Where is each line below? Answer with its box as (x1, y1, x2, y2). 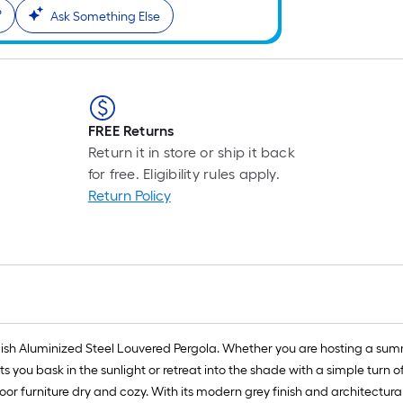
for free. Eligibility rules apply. (87, 166, 280, 184)
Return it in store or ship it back (87, 144, 295, 162)
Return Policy (87, 187, 171, 205)
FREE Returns (87, 122, 175, 140)
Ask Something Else (50, 9, 160, 25)
